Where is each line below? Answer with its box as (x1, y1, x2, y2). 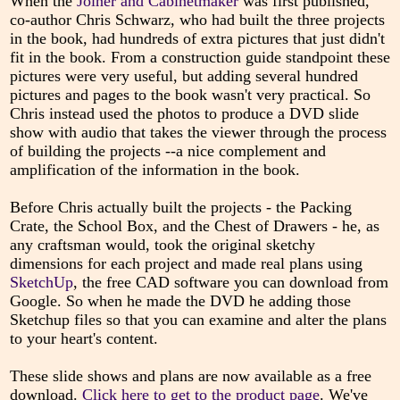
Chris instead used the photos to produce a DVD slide (9, 104, 359, 123)
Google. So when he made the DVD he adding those (9, 292, 351, 311)
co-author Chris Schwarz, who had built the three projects (9, 11, 385, 29)
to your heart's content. (9, 329, 158, 348)
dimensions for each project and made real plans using (9, 254, 362, 273)
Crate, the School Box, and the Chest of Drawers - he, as (9, 217, 379, 236)
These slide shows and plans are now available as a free (9, 367, 371, 386)
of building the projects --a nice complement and (9, 142, 326, 161)
